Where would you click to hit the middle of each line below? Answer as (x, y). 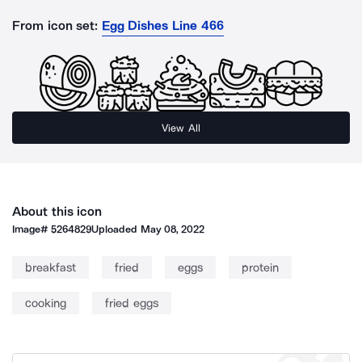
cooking (46, 303)
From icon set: (55, 25)
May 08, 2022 (173, 229)
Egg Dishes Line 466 (162, 25)
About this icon (57, 211)
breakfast (51, 267)
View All (181, 128)
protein (260, 267)
